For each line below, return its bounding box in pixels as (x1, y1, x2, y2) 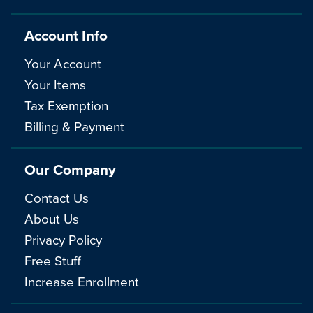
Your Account (24, 53, 101, 73)
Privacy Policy (24, 229, 102, 249)
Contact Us (24, 187, 89, 207)
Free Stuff (24, 250, 81, 270)
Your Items (24, 74, 86, 94)
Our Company (24, 159, 116, 181)
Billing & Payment (24, 116, 124, 136)
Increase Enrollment (24, 271, 139, 291)
